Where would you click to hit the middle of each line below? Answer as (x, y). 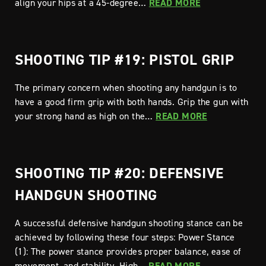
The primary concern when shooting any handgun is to (126, 87)
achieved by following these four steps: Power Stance (125, 237)
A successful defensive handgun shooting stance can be (129, 223)
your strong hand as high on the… (85, 116)
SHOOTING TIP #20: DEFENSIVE (120, 173)
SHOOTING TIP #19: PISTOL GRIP (125, 59)
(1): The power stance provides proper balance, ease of (128, 251)
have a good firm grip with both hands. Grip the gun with (132, 102)
